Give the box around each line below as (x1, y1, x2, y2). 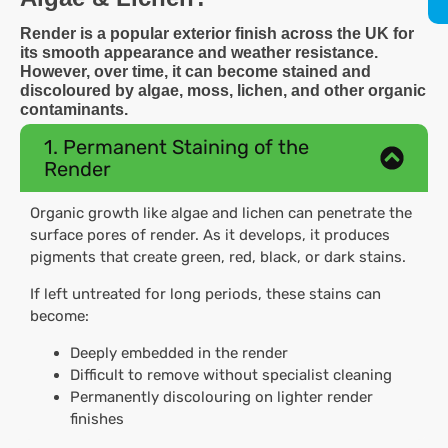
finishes (70, 410, 124, 429)
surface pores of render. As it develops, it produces (30, 226, 390, 245)
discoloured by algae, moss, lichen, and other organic (20, 82, 426, 100)
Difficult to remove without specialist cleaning (70, 366, 396, 385)
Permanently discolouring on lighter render (70, 388, 373, 407)
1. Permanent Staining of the (44, 135, 309, 160)
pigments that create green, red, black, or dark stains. (30, 248, 406, 267)
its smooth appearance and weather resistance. (20, 44, 378, 62)
